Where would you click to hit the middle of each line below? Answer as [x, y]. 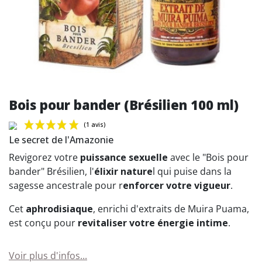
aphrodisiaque [59, 208]
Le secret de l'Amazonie [61, 139]
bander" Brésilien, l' [51, 171]
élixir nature [123, 171]
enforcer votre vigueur [177, 185]
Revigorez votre [44, 157]
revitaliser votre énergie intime [153, 223]
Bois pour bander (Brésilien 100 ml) [124, 105]
